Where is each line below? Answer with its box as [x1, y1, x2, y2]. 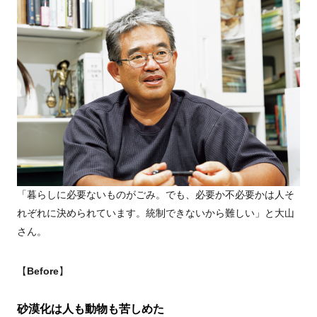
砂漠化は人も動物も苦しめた [17, 303, 164, 316]
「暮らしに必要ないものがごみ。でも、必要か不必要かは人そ [17, 189, 294, 201]
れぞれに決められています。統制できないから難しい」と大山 [17, 207, 294, 219]
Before [27, 265, 59, 277]
